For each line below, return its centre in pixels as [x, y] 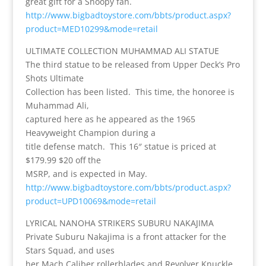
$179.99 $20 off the [63, 160]
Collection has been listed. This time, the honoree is [130, 91]
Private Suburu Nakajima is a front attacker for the [126, 236]
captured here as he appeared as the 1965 [110, 119]
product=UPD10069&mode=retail [91, 201]
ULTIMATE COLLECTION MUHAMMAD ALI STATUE [122, 50]
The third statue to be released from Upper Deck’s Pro [132, 64]
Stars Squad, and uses [70, 250]
